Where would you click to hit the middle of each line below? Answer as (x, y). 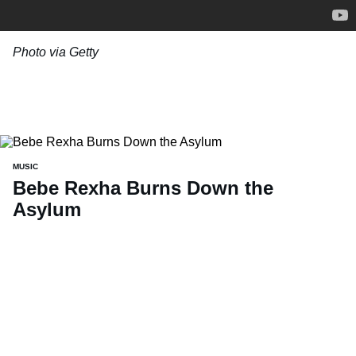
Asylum (47, 209)
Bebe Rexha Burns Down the (143, 188)
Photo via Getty (56, 52)
